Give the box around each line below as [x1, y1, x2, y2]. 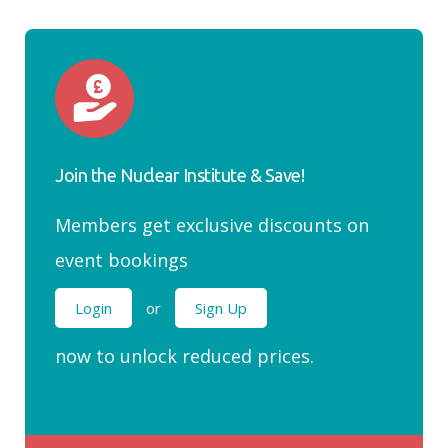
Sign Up [195, 298, 247, 318]
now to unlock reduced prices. [55, 344, 314, 369]
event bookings [55, 248, 188, 272]
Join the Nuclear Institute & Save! [55, 165, 304, 185]
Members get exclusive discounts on [55, 213, 369, 237]
